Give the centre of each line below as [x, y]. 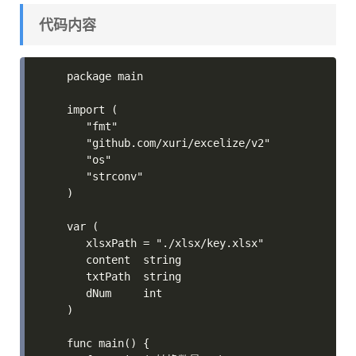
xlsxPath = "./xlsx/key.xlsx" [166, 243]
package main [105, 76]
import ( [93, 110]
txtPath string [124, 277]
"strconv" [105, 176]
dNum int [115, 293]
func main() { [108, 343]
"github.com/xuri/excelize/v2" [169, 143]
